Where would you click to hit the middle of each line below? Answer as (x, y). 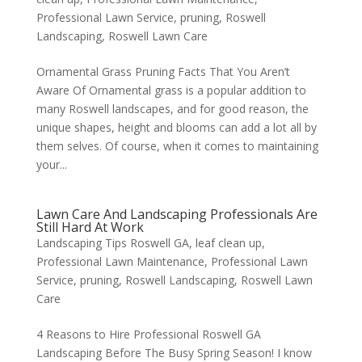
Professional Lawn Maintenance (120, 262)
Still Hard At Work (90, 227)
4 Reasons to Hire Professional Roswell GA (148, 335)
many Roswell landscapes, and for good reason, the (172, 109)
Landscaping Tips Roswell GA (112, 243)
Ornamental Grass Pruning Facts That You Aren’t (163, 72)
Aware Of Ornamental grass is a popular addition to (171, 90)
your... (51, 165)
